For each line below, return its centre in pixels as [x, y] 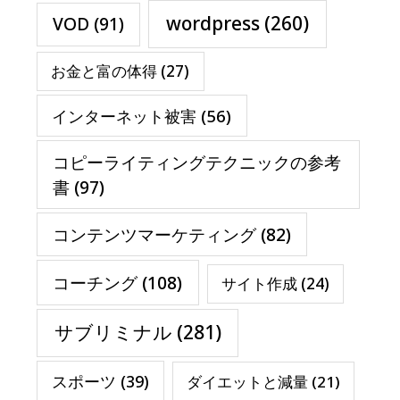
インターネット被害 [125, 115]
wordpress [212, 24]
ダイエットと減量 [247, 381]
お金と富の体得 [104, 71]
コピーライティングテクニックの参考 [197, 162]
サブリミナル [113, 333]
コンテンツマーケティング [154, 234]
